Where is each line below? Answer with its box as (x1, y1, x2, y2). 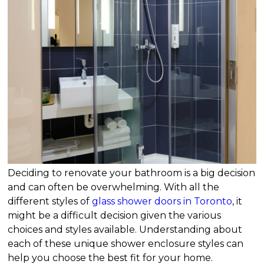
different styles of (8, 195, 93, 207)
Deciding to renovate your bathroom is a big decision (8, 167, 256, 179)
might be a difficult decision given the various (8, 209, 222, 221)
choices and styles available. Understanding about (8, 223, 243, 235)
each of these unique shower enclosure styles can (8, 237, 244, 249)
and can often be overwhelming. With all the (8, 181, 220, 193)
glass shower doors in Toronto (92, 195, 233, 207)
